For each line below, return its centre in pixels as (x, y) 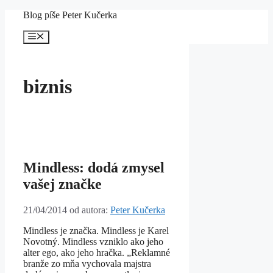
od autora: (90, 210)
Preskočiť (23, 14)
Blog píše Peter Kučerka (70, 15)
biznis (48, 86)
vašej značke (62, 184)
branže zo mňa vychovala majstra (87, 264)
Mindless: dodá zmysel (94, 168)
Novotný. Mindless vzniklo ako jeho (93, 242)
